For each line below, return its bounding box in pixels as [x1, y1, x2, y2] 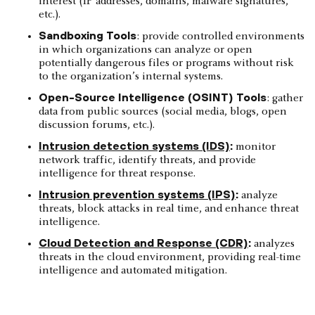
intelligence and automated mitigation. [39, 264, 227, 276]
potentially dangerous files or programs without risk [39, 57, 294, 69]
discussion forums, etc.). [39, 119, 155, 131]
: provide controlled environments [136, 30, 304, 42]
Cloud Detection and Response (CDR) [39, 236, 248, 249]
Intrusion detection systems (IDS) [39, 139, 230, 152]
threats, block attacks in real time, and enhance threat [39, 202, 299, 214]
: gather [266, 92, 303, 104]
